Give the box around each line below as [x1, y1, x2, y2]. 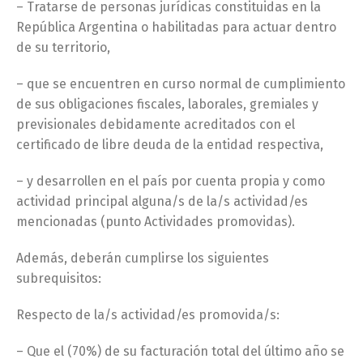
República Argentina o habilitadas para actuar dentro [16, 19, 336, 35]
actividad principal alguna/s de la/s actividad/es [16, 194, 308, 209]
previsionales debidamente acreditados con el [16, 117, 295, 132]
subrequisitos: [16, 271, 101, 286]
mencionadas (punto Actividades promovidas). [16, 214, 295, 229]
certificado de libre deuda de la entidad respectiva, [16, 137, 323, 152]
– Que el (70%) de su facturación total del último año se [16, 344, 344, 359]
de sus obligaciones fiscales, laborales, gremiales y [16, 96, 318, 112]
